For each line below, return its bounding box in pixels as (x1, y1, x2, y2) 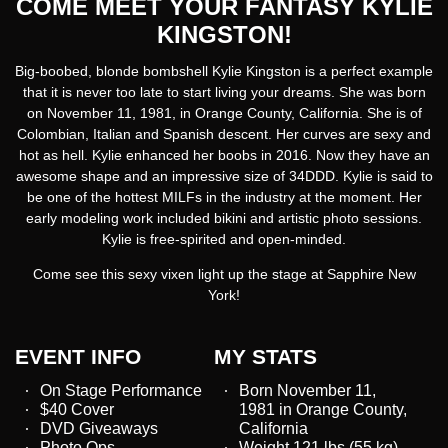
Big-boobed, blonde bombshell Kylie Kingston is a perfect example (15, 63, 433, 79)
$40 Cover (40, 400, 114, 418)
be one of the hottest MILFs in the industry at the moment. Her (26, 189, 422, 205)
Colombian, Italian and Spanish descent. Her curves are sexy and (17, 126, 431, 142)
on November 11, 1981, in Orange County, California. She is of (26, 105, 422, 121)
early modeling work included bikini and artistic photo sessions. (26, 210, 422, 226)
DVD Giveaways (40, 419, 158, 437)
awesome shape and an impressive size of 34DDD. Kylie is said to (15, 168, 433, 184)
